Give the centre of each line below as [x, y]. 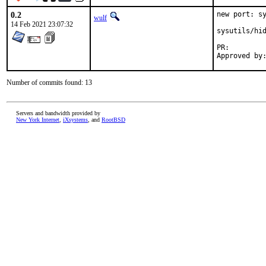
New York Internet [38, 120]
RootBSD [113, 120]
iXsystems [75, 120]
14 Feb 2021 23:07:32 [42, 24]
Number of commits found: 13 [49, 83]
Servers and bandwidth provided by [58, 113]
